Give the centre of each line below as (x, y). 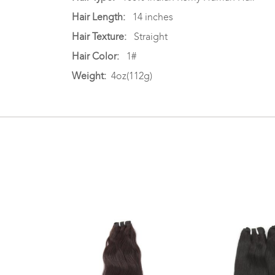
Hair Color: (95, 56)
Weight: (89, 76)
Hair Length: (99, 17)
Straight (148, 36)
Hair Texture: (100, 36)
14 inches (149, 17)
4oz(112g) (129, 76)
